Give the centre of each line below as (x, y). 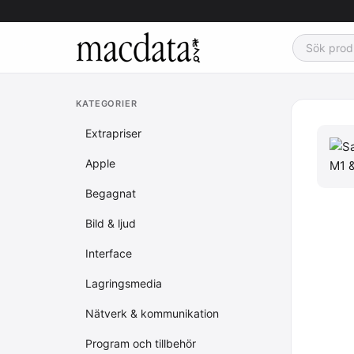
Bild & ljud (111, 223)
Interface (109, 253)
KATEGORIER (107, 104)
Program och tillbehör (141, 343)
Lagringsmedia (124, 283)
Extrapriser (113, 133)
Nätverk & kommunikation (152, 313)
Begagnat (111, 193)
